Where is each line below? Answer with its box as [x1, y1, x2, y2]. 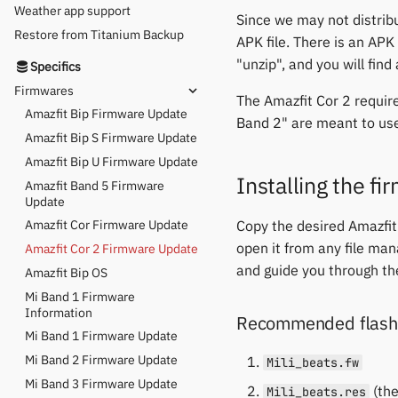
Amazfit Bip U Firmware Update [25, 153, 198, 170]
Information [25, 304, 92, 321]
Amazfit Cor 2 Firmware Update [25, 241, 198, 258]
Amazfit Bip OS [25, 264, 107, 281]
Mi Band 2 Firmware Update [25, 352, 178, 369]
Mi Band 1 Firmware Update [25, 328, 178, 345]
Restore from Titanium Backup [14, 27, 184, 44]
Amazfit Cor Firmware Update [25, 217, 188, 234]
